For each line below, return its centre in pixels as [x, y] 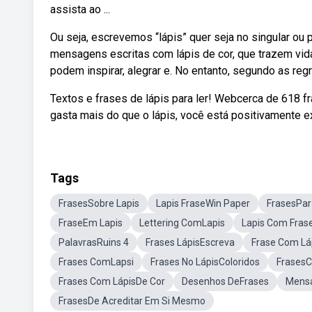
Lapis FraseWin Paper [203, 203]
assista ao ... [80, 9]
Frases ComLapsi [96, 262]
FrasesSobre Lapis [99, 203]
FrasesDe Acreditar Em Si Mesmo [132, 301]
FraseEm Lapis [91, 223]
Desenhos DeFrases [225, 281]
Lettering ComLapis [182, 223]
